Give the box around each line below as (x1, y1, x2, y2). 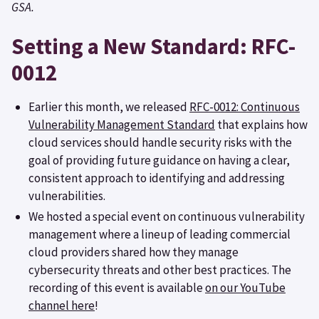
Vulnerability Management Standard (28, 116, 215, 132)
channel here (28, 297, 95, 313)
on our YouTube (205, 279, 286, 296)
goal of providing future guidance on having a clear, (28, 152, 290, 168)
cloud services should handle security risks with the (28, 134, 292, 150)
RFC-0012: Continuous (189, 98, 300, 115)
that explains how (215, 116, 308, 132)
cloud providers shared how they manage (28, 244, 239, 260)
